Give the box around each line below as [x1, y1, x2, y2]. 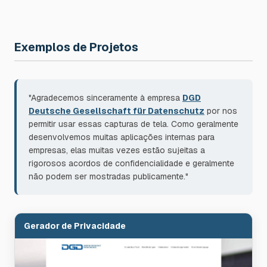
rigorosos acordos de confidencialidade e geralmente [29, 158, 234, 169]
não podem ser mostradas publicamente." [29, 171, 188, 182]
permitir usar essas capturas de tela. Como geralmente [29, 119, 238, 130]
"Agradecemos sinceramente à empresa [29, 92, 182, 104]
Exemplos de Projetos [14, 39, 138, 55]
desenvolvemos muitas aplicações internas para [29, 132, 215, 143]
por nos [204, 105, 237, 117]
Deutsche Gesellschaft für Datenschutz [29, 105, 204, 117]
